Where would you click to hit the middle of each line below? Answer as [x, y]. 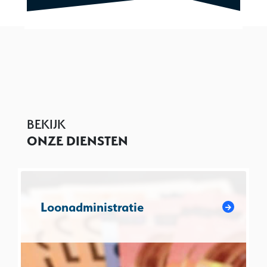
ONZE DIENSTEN [77, 141]
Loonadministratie [92, 207]
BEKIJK [46, 124]
